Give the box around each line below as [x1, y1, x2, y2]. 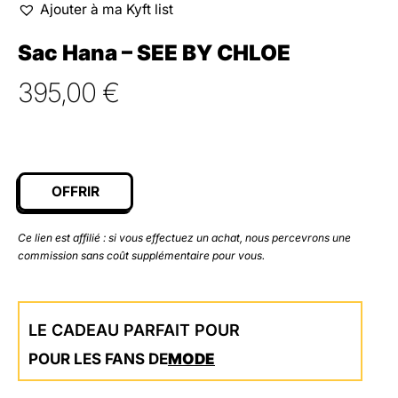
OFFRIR [52, 183, 99, 201]
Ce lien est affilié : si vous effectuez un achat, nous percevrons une [18, 231, 351, 245]
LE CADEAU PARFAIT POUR [28, 321, 240, 340]
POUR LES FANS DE [28, 350, 168, 369]
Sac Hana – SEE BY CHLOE [18, 39, 291, 66]
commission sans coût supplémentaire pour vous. [18, 249, 265, 263]
